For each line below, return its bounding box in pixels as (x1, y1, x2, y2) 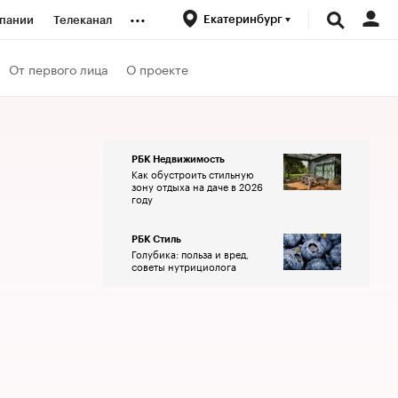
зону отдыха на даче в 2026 (131, 178, 263, 194)
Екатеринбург (203, 13, 285, 25)
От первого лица (9, 58, 108, 78)
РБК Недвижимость (131, 155, 225, 164)
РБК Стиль (131, 235, 181, 244)
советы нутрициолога (131, 258, 236, 274)
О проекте (126, 58, 188, 78)
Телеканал (53, 14, 112, 26)
